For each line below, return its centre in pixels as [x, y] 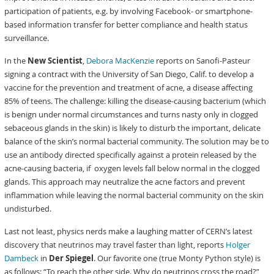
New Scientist [55, 61]
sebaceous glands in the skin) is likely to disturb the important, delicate [133, 128]
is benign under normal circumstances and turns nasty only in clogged [131, 114]
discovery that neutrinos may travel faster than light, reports [115, 245]
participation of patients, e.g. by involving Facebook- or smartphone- [129, 11]
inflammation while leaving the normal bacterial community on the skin [134, 195]
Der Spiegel [72, 258]
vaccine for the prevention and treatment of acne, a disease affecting [129, 87]
